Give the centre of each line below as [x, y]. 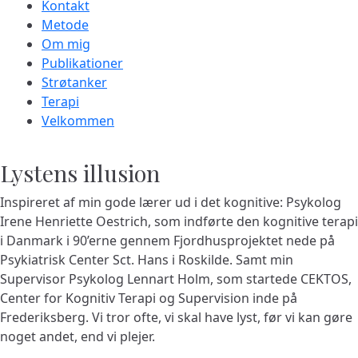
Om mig [66, 44]
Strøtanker [74, 83]
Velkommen [78, 121]
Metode [65, 25]
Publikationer [82, 64]
